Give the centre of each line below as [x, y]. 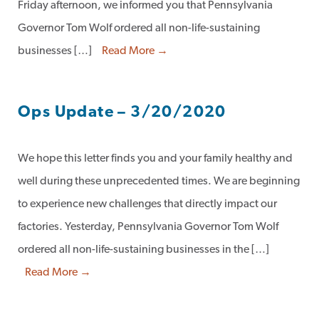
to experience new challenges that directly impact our [147, 204]
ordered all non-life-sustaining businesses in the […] [143, 250]
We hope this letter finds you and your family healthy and [155, 159]
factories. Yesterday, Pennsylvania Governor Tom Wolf [148, 227]
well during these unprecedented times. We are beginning [159, 182]
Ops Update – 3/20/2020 [122, 113]
